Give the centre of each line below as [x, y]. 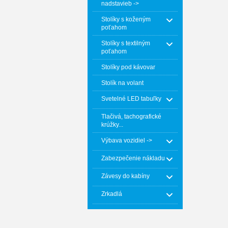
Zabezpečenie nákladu [133, 158]
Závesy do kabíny [125, 176]
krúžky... [112, 125]
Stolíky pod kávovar [128, 67]
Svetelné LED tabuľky [131, 99]
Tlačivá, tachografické [131, 117]
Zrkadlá [112, 194]
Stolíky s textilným [126, 43]
